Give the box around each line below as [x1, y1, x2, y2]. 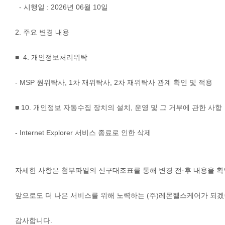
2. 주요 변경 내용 [15, 28, 69, 36]
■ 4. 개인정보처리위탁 [15, 53, 87, 61]
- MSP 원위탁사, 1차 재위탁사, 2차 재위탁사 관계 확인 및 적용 [15, 78, 212, 86]
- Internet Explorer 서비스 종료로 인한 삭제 [15, 129, 151, 137]
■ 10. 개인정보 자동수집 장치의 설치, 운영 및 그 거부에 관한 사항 [15, 103, 222, 111]
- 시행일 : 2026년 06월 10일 [15, 3, 108, 11]
